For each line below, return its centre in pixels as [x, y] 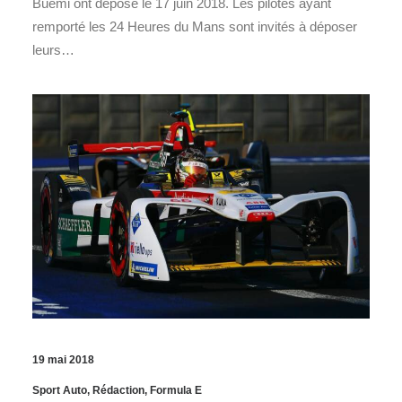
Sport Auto [60, 390]
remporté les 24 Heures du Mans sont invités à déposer [195, 26]
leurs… [53, 49]
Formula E [176, 390]
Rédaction [118, 390]
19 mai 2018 [63, 359]
